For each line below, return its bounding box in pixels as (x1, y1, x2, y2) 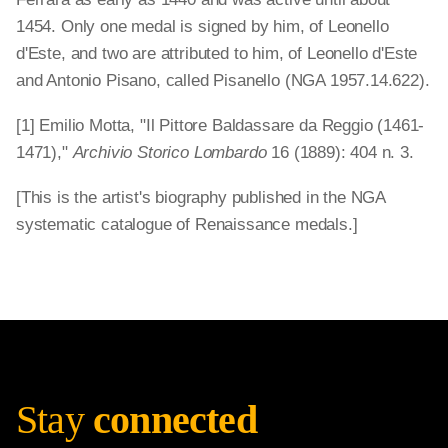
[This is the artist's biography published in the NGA (16, 188, 386, 207)
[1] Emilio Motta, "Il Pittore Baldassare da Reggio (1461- (16, 116, 425, 135)
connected (93, 397, 257, 442)
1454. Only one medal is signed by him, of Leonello (16, 17, 389, 36)
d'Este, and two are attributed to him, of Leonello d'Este (16, 44, 418, 63)
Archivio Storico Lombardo (72, 143, 267, 162)
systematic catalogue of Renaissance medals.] (16, 215, 358, 234)
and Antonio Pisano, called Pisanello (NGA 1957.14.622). (16, 71, 430, 90)
